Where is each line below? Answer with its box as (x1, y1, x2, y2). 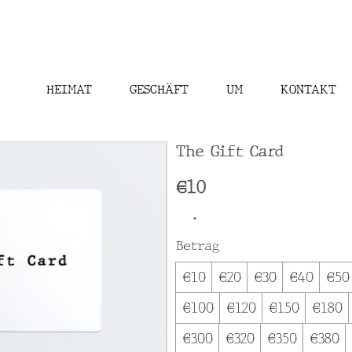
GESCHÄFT (130, 82, 189, 97)
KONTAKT (280, 82, 336, 97)
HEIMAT (46, 82, 92, 97)
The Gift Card (176, 141, 284, 162)
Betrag (176, 237, 219, 255)
